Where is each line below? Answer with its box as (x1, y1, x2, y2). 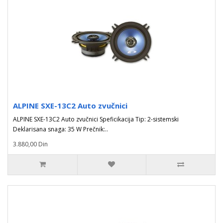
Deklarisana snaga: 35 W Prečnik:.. (13, 125, 108, 133)
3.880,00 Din (13, 140, 48, 148)
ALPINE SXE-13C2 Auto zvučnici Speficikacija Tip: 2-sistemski (13, 115, 179, 123)
